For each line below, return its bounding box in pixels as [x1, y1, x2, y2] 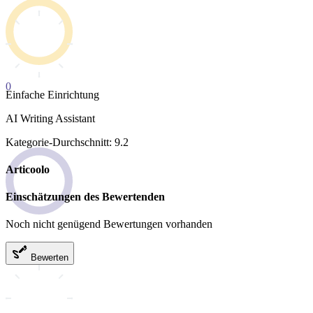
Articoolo [6, 163, 50, 175]
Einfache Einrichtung [6, 88, 99, 101]
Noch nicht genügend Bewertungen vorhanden [6, 218, 212, 231]
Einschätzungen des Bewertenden [6, 191, 165, 203]
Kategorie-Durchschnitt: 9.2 [6, 136, 129, 148]
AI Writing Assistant [6, 112, 95, 124]
